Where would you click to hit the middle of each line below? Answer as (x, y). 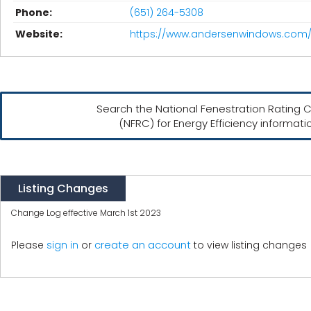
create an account (143, 245)
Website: (39, 34)
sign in (62, 245)
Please (29, 245)
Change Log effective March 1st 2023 (86, 213)
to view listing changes (249, 245)
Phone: (34, 12)
